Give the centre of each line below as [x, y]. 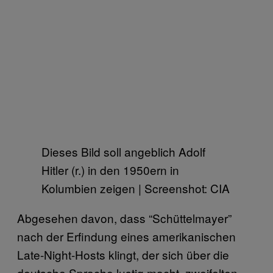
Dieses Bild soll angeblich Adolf [123, 151]
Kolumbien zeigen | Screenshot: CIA [136, 188]
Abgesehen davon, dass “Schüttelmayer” [124, 218]
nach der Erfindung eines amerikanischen [126, 236]
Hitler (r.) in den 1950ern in [110, 169]
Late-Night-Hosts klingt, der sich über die [123, 254]
